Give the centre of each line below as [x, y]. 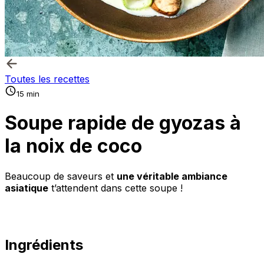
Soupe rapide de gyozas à [123, 123]
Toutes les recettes [47, 79]
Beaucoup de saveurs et [61, 176]
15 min [28, 94]
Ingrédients [44, 245]
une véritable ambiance [172, 176]
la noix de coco [73, 146]
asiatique [27, 188]
